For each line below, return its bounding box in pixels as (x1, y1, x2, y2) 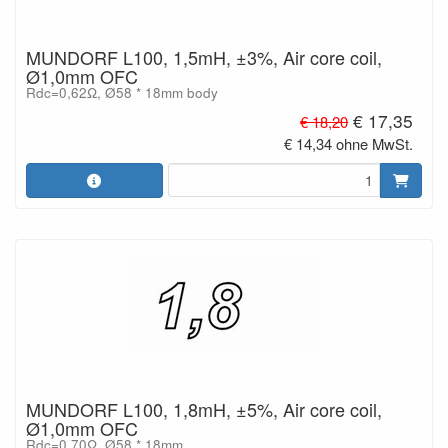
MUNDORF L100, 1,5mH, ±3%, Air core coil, (26, 44, 382, 70)
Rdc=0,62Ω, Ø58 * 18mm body (26, 83, 218, 102)
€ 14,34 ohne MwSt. (284, 132, 414, 154)
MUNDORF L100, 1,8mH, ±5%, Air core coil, (26, 395, 382, 422)
